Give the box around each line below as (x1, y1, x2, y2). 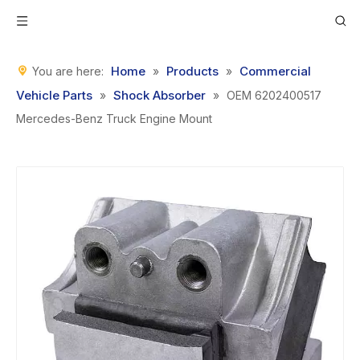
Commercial (239, 63, 311, 79)
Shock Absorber (113, 88, 206, 103)
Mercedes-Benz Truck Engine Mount (16, 112, 212, 125)
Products (166, 63, 219, 79)
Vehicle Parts (16, 88, 92, 103)
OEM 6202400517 (227, 88, 321, 102)
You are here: (29, 64, 107, 78)
